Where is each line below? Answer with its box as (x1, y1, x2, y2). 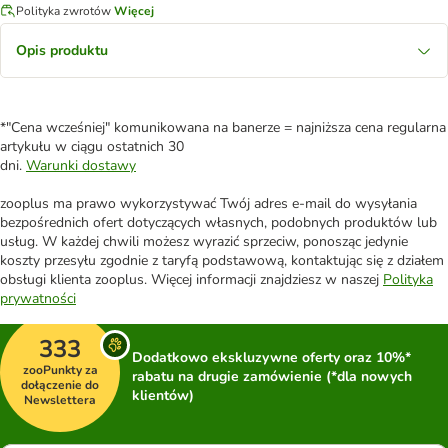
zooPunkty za (22, 362, 98, 378)
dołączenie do (21, 377, 99, 393)
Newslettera (24, 392, 96, 408)
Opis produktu (16, 41, 108, 60)
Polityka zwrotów (16, 2, 111, 19)
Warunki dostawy (26, 156, 136, 175)
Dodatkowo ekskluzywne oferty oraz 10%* (132, 348, 411, 367)
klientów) (132, 386, 194, 405)
